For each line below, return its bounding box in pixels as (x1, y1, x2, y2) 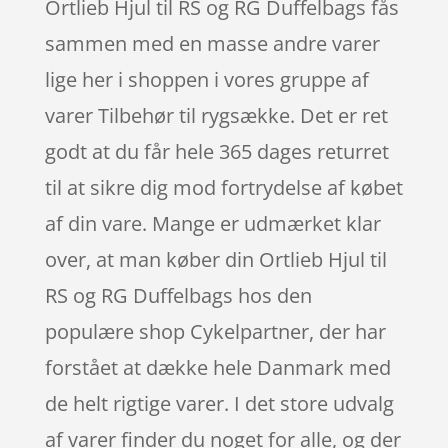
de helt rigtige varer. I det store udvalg (44, 389, 394, 417)
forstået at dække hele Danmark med (44, 353, 391, 381)
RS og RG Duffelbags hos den (44, 281, 312, 309)
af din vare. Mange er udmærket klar (44, 209, 381, 237)
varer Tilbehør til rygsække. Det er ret (44, 101, 388, 129)
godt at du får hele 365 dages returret (44, 137, 389, 165)
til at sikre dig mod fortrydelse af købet (44, 173, 403, 201)
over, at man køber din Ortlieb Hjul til (44, 245, 387, 273)
